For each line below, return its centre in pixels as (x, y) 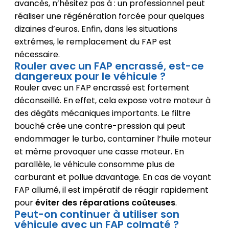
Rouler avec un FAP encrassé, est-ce (109, 66)
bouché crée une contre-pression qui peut (100, 126)
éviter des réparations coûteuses (105, 202)
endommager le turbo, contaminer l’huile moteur (113, 139)
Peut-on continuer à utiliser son (97, 214)
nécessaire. (37, 54)
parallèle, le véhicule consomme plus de (94, 164)
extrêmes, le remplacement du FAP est (93, 41)
